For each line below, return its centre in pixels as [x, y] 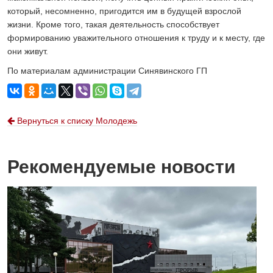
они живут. [28, 51]
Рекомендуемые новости [121, 166]
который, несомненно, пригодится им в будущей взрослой [124, 11]
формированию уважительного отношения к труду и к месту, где [136, 37]
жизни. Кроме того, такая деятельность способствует [113, 24]
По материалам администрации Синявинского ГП [107, 70]
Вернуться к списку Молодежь [76, 120]
